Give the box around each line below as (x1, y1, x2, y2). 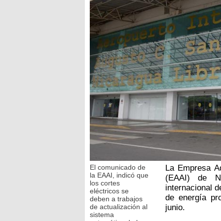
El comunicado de (90, 163, 146, 171)
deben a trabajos (90, 194, 143, 203)
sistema (90, 210, 114, 219)
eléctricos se (90, 186, 129, 195)
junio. (165, 202, 185, 212)
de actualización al (90, 202, 147, 211)
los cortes (90, 179, 120, 187)
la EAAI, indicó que (90, 171, 148, 179)
